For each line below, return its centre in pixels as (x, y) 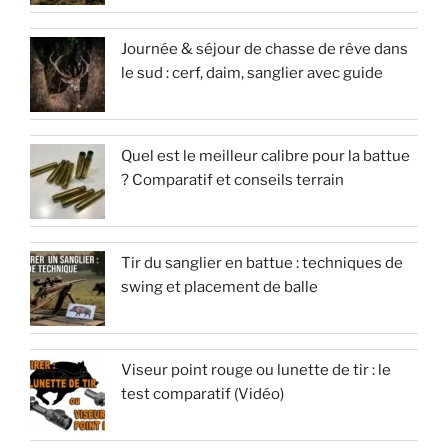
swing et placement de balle (219, 286)
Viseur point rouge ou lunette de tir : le (256, 369)
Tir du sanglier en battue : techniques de (262, 262)
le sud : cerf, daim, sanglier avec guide (252, 72)
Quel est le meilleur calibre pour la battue (265, 155)
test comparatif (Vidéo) (202, 393)
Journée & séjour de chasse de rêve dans (264, 48)
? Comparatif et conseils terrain (232, 179)
